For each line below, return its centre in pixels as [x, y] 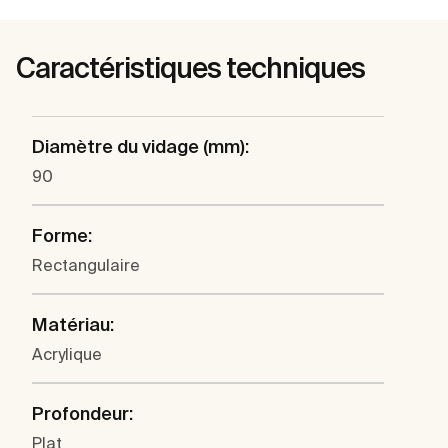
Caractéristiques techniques [190, 68]
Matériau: [73, 325]
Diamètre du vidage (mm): [140, 147]
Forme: [62, 236]
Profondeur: [82, 414]
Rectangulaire [86, 265]
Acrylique [67, 354]
